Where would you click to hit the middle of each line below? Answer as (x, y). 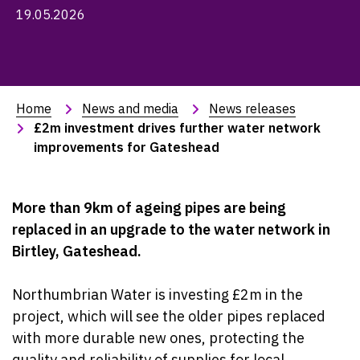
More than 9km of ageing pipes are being (149, 208)
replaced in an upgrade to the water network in (171, 229)
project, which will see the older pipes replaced (169, 316)
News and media (130, 108)
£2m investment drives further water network (179, 128)
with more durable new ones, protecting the (158, 338)
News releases (252, 108)
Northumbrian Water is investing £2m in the (157, 295)
